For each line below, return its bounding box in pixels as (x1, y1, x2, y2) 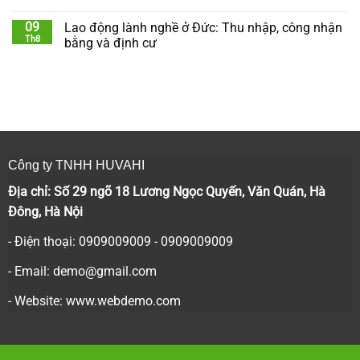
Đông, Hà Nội (7, 203, 83, 219)
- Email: (7, 263, 53, 279)
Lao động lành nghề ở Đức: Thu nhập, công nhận (64, 19, 342, 35)
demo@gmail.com (52, 263, 157, 279)
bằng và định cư (64, 35, 157, 51)
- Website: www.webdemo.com (7, 292, 181, 309)
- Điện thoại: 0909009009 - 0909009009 (7, 233, 233, 249)
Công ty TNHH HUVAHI (7, 157, 145, 172)
